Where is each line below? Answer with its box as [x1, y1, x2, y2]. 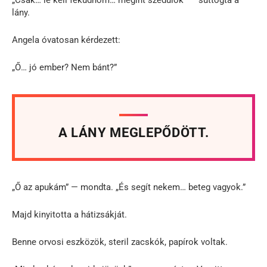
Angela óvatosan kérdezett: [12, 34, 120, 45]
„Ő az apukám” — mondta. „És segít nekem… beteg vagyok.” [12, 181, 246, 193]
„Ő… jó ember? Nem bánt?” [12, 61, 117, 73]
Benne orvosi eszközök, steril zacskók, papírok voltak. [12, 236, 228, 247]
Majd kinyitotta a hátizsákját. [12, 209, 127, 220]
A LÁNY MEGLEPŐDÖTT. [58, 125, 209, 140]
